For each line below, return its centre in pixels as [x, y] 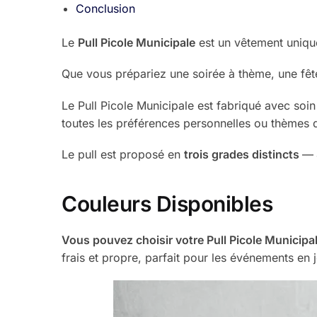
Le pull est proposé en [123, 154]
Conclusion [106, 9]
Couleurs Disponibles [167, 203]
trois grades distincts [243, 154]
